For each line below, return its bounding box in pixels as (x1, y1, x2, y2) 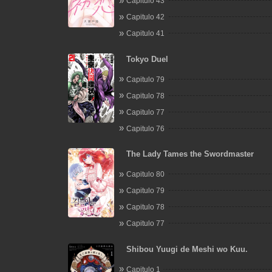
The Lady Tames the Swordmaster (126, 149, 254, 158)
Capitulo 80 (126, 170, 165, 178)
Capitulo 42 (126, 13, 165, 21)
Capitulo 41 (126, 29, 165, 38)
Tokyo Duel (126, 54, 168, 64)
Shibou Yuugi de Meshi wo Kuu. (126, 244, 248, 254)
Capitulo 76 (126, 124, 165, 133)
